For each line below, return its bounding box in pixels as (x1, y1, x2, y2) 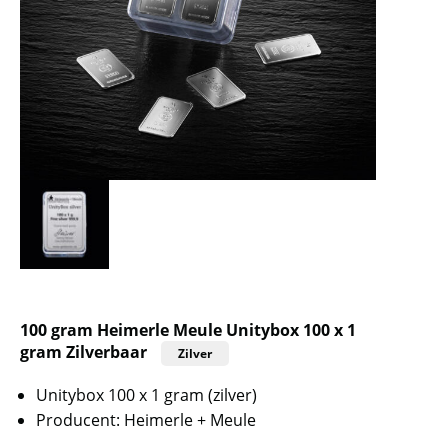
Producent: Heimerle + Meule (36, 408, 256, 431)
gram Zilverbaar (20, 340, 147, 363)
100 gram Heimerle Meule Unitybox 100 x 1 (20, 318, 356, 341)
